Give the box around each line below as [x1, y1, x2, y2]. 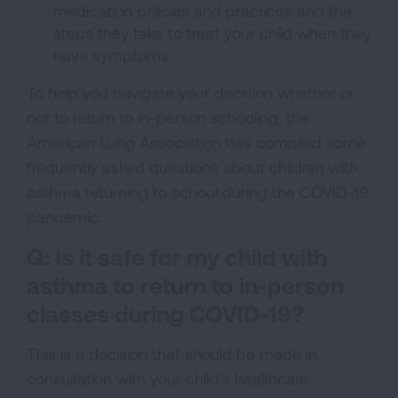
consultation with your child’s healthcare [27, 368, 308, 388]
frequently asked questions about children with [27, 156, 358, 177]
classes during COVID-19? [27, 298, 304, 327]
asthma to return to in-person [27, 270, 344, 298]
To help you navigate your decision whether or [27, 82, 354, 102]
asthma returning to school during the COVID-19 [27, 181, 369, 202]
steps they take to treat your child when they [53, 22, 371, 43]
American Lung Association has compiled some [27, 131, 366, 152]
